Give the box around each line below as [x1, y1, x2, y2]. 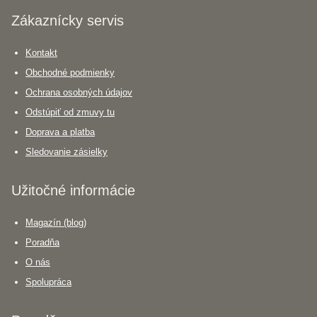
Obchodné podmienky [25, 67, 115, 78]
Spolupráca [25, 277, 71, 287]
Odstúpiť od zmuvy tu [25, 107, 115, 117]
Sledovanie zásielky [25, 146, 108, 157]
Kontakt [25, 47, 57, 58]
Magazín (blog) [25, 217, 86, 228]
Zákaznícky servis [11, 13, 124, 28]
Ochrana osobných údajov [25, 87, 132, 98]
